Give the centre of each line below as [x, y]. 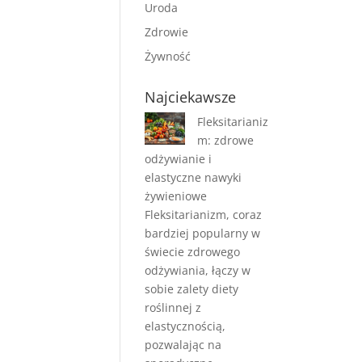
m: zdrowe [226, 140]
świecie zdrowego [193, 252]
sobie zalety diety [192, 289]
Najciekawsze [191, 97]
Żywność [168, 56]
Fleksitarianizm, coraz [204, 215]
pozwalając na [183, 345]
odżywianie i [179, 159]
